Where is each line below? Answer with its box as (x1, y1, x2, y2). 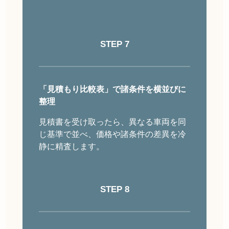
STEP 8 (100, 185, 129, 195)
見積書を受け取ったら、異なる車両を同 (39, 118, 186, 127)
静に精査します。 (39, 142, 104, 151)
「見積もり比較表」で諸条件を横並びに (39, 85, 186, 94)
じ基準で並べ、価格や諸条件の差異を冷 (39, 130, 186, 139)
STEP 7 (100, 39, 129, 50)
